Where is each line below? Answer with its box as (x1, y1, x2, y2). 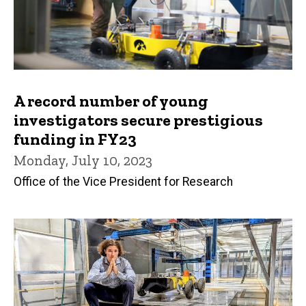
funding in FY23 (14, 129, 137, 150)
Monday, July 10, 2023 (14, 152, 152, 169)
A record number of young (14, 91, 208, 111)
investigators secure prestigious (14, 110, 263, 130)
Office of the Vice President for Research (14, 175, 233, 189)
